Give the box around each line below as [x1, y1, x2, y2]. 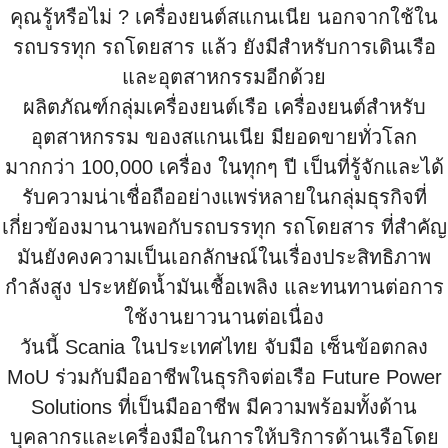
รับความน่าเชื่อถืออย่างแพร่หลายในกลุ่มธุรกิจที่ [21, 185, 427, 208]
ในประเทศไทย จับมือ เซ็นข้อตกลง [131, 335, 428, 358]
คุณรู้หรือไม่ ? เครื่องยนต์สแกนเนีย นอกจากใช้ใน [10, 5, 438, 28]
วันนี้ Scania [20, 335, 131, 358]
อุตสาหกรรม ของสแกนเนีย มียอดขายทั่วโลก [31, 125, 417, 148]
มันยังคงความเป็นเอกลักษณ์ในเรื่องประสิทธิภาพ [17, 245, 431, 268]
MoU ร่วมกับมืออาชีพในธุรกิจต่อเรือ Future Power [6, 365, 442, 388]
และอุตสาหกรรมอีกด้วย [122, 65, 326, 88]
